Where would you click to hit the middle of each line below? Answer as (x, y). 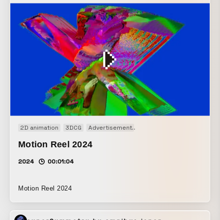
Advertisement (110, 128)
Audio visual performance (177, 128)
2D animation (39, 128)
